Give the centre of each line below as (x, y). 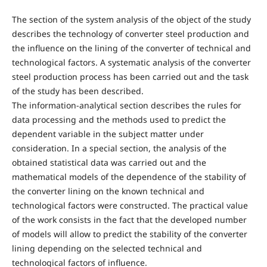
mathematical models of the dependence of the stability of (129, 177)
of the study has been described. (77, 91)
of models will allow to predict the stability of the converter (129, 234)
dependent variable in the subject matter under (108, 134)
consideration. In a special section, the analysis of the (119, 148)
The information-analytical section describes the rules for (126, 105)
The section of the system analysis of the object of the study (131, 19)
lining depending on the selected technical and (107, 248)
